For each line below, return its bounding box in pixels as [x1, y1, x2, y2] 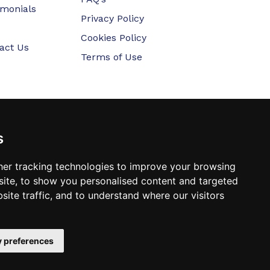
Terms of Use [81, 51, 143, 63]
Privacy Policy [81, 12, 145, 24]
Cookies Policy [81, 31, 147, 43]
